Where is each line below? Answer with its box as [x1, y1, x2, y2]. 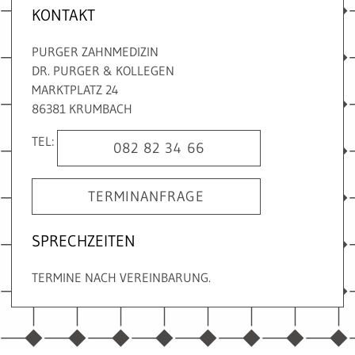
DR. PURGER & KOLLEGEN [32, 62, 174, 78]
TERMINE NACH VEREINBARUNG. [32, 269, 211, 285]
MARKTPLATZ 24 [32, 81, 119, 97]
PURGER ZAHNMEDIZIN [32, 43, 158, 59]
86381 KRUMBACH [32, 100, 132, 116]
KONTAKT [32, 5, 95, 25]
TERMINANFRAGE [88, 187, 204, 205]
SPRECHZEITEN [32, 231, 136, 250]
